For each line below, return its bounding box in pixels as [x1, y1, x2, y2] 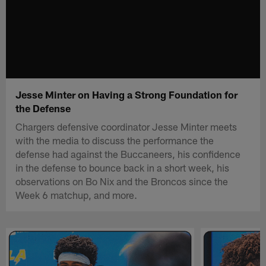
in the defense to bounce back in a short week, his [15, 161, 230, 173]
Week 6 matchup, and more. [15, 188, 138, 201]
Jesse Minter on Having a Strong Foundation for [15, 88, 238, 100]
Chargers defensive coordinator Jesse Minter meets [15, 120, 237, 132]
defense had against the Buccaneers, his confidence [15, 147, 241, 160]
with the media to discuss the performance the [15, 134, 214, 146]
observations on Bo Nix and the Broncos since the [15, 175, 229, 187]
